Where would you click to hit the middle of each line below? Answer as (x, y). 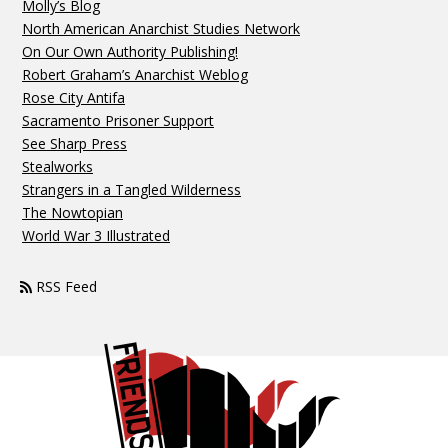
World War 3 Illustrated (96, 236)
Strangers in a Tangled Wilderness (131, 190)
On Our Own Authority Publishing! (130, 52)
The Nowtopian (72, 213)
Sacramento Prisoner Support (118, 121)
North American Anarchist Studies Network (161, 29)
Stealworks (57, 167)
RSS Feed (65, 287)
